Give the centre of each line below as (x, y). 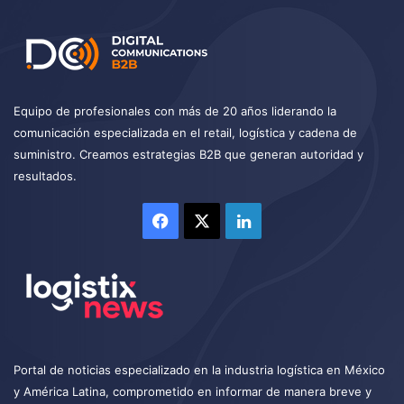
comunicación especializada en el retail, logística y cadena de (185, 132)
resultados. (45, 175)
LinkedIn (283, 220)
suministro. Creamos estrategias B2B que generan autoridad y (188, 154)
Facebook (207, 220)
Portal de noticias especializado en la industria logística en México (199, 369)
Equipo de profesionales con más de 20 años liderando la (175, 110)
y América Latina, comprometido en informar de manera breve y (193, 391)
